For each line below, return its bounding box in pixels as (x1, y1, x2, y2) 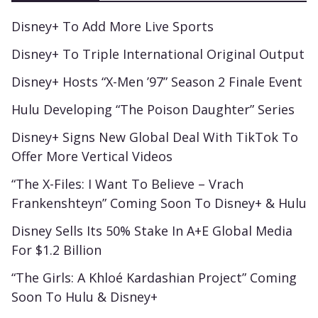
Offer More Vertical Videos (11, 147, 172, 165)
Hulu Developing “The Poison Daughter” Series (11, 100, 295, 118)
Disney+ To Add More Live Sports (11, 17, 214, 35)
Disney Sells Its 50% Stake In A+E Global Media (11, 221, 292, 239)
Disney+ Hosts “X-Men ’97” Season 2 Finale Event (11, 72, 302, 90)
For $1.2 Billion (11, 241, 102, 258)
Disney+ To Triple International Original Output (11, 45, 305, 62)
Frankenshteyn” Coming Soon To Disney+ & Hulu (11, 194, 307, 212)
